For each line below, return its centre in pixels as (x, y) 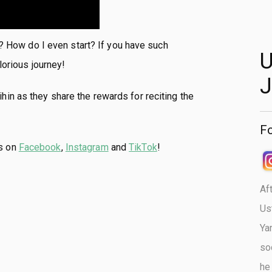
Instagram (87, 147)
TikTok (143, 147)
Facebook (40, 147)
